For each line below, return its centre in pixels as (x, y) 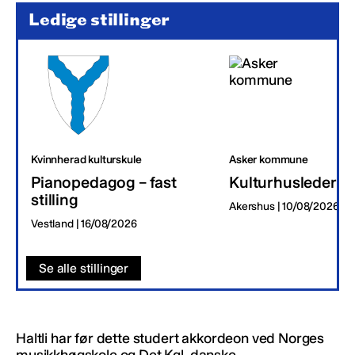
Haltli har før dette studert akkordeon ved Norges (170, 338)
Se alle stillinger (84, 268)
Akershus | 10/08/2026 (284, 206)
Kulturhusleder (283, 182)
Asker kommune (269, 159)
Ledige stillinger (99, 19)
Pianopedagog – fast (104, 182)
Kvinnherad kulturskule (86, 159)
